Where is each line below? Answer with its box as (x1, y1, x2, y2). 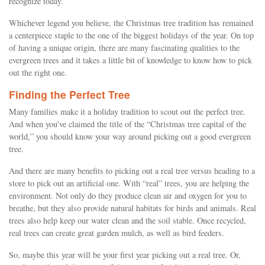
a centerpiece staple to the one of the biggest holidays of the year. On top (9, 30, 254, 41)
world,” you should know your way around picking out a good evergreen (9, 131, 251, 142)
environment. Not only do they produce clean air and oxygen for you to (9, 190, 247, 201)
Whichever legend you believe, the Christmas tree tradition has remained (9, 17, 253, 28)
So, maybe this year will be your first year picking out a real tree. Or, (9, 249, 241, 260)
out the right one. (9, 67, 67, 78)
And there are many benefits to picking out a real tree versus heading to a (9, 165, 255, 176)
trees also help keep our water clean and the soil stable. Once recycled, (9, 215, 246, 226)
